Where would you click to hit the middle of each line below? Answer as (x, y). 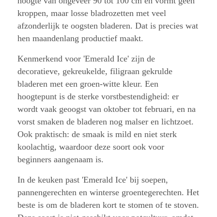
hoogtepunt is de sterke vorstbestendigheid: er (98, 96)
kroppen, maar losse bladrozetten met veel (92, 13)
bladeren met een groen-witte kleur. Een (88, 84)
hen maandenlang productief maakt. (80, 38)
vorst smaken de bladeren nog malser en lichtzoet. (106, 121)
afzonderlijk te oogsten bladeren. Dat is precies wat (108, 25)
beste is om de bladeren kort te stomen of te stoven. (108, 205)
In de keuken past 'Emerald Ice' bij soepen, (93, 179)
